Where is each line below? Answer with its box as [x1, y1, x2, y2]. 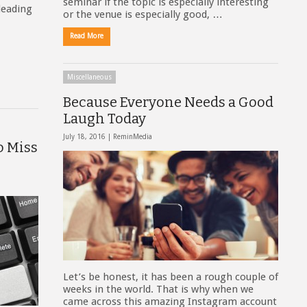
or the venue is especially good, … [63, 8, 223, 21]
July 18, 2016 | [63, 133, 113, 140]
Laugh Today [63, 110, 146, 127]
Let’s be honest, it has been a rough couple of [63, 271, 278, 283]
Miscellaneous [67, 73, 112, 81]
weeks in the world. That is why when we [63, 283, 254, 295]
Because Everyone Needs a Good [63, 94, 273, 110]
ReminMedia [113, 133, 152, 140]
